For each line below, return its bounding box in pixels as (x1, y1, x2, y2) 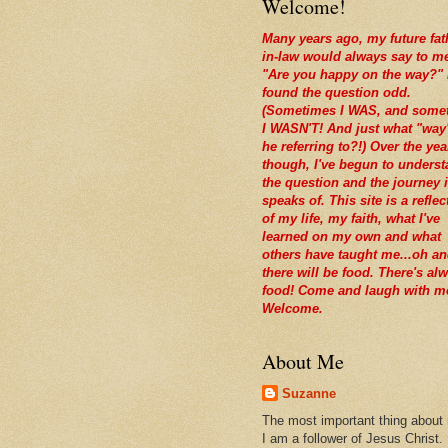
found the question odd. (262, 85, 411, 101)
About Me (262, 348, 344, 376)
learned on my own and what (262, 229, 441, 245)
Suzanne (282, 386, 336, 402)
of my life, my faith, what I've (262, 211, 440, 227)
